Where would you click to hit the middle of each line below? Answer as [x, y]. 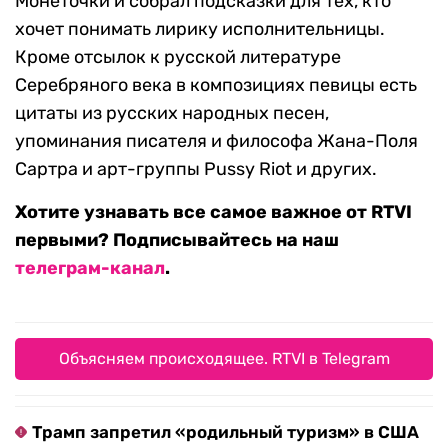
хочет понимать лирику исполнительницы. [200, 29]
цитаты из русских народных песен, [172, 113]
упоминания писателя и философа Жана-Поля [216, 141]
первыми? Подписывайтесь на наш [177, 240]
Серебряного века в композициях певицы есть [216, 85]
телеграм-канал [90, 268]
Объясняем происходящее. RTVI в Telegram [224, 359]
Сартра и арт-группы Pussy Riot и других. [196, 169]
